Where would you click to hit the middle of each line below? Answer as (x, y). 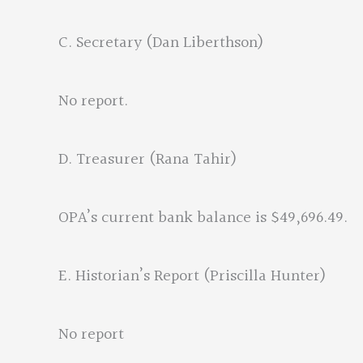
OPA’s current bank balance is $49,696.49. (203, 218)
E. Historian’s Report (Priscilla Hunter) (192, 276)
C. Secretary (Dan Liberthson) (161, 43)
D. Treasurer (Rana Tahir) (148, 160)
